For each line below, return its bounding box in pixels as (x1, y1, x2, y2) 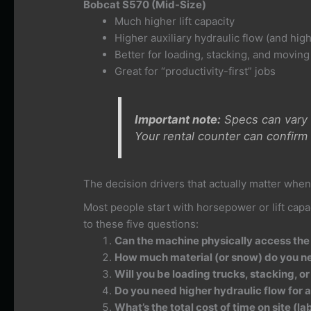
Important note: (135, 112, 221, 126)
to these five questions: (83, 217, 199, 231)
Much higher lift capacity (115, 15, 235, 28)
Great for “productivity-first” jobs (115, 65, 276, 78)
